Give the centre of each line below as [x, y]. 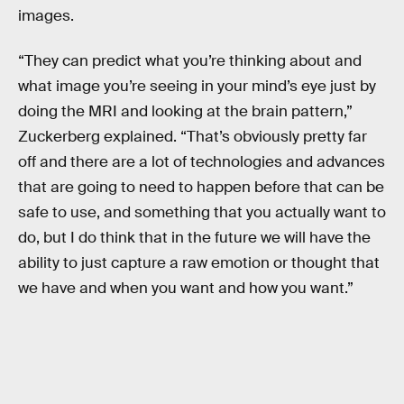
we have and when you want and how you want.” [186, 288]
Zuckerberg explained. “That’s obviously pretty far [193, 136]
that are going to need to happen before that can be [201, 187]
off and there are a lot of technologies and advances [202, 161]
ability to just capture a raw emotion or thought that [199, 262]
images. [46, 16]
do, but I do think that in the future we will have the [194, 237]
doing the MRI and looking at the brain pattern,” [185, 111]
